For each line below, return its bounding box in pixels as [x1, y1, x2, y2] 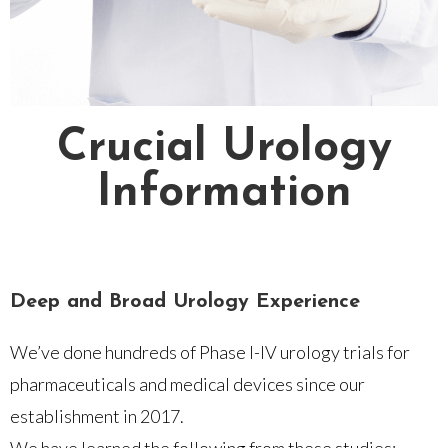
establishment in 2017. [10, 404, 184, 427]
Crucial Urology [56, 125, 392, 171]
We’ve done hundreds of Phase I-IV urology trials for [10, 340, 410, 363]
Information [96, 170, 352, 216]
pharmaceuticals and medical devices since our [10, 372, 365, 395]
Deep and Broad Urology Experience [10, 291, 360, 312]
